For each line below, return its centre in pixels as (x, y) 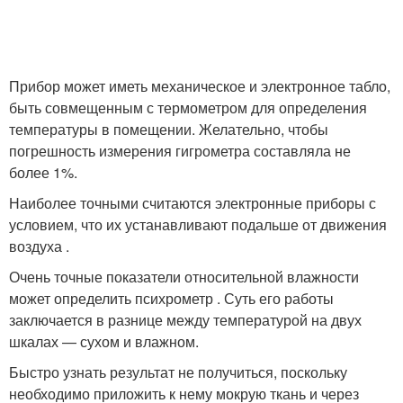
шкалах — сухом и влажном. (104, 342)
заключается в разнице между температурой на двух (185, 320)
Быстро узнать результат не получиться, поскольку (178, 372)
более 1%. (43, 173)
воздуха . (39, 246)
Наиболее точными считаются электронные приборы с (193, 203)
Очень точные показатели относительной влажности (184, 277)
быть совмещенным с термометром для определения (188, 108)
